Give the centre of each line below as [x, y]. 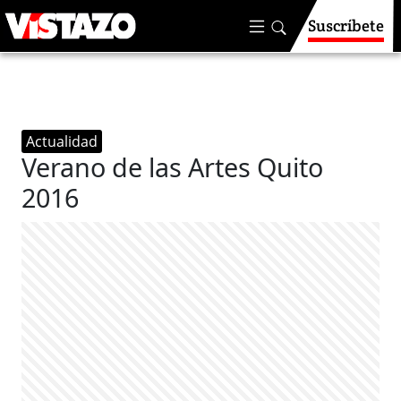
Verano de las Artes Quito [173, 167]
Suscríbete [346, 26]
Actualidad [62, 141]
